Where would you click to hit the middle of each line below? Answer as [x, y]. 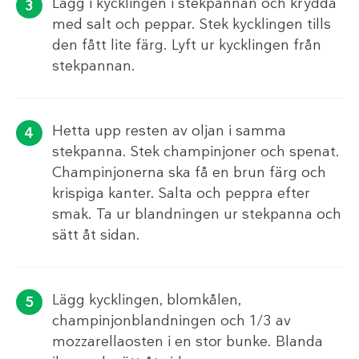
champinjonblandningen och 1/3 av [171, 320]
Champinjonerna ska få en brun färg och [189, 172]
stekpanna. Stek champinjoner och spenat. [196, 151]
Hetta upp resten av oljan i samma [169, 130]
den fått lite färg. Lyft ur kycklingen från [187, 44]
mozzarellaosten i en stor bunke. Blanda [188, 341]
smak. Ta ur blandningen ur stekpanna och [197, 214]
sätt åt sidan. [96, 234]
